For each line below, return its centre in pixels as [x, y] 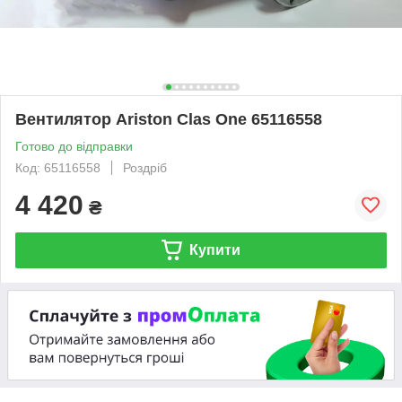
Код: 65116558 [58, 167]
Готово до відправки [74, 146]
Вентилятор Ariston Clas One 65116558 [169, 119]
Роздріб [145, 167]
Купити [214, 249]
